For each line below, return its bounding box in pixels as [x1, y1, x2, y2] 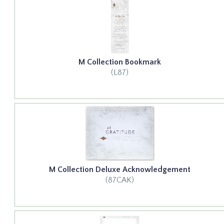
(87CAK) [105, 175, 134, 184]
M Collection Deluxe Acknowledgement [48, 164, 190, 174]
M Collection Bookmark [78, 57, 161, 66]
